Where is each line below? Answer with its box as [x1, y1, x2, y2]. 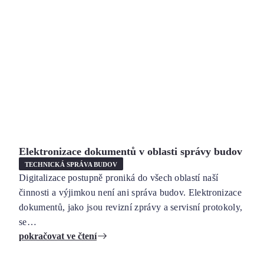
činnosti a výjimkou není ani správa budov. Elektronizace [19, 187, 242, 197]
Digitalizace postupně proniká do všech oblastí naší [19, 173, 219, 183]
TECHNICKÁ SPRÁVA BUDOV [25, 160, 117, 168]
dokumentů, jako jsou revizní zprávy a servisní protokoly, [19, 202, 243, 212]
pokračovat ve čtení [19, 231, 97, 241]
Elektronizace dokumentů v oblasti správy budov [19, 146, 242, 157]
